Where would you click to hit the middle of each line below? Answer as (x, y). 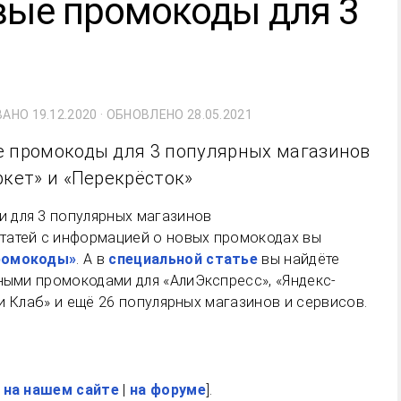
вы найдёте (299, 259)
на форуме (167, 390)
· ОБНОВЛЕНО (142, 115)
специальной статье (183, 259)
